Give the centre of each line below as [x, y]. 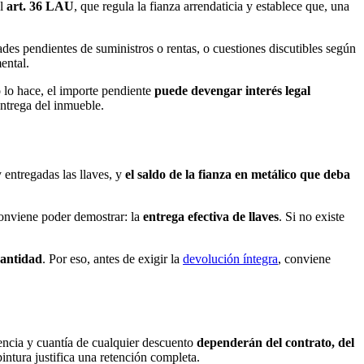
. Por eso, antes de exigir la [113, 258]
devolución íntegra [230, 258]
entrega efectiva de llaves [211, 216]
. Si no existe [312, 216]
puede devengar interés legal [232, 91]
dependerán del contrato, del [275, 342]
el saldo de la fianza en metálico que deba [238, 174]
